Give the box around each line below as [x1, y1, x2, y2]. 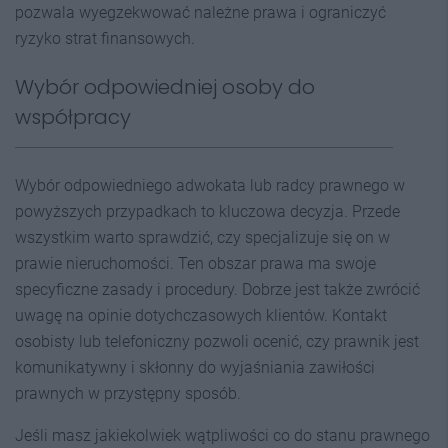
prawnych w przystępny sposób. [15, 383, 241, 403]
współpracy [15, 102, 131, 131]
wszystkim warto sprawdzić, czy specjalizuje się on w [15, 227, 390, 247]
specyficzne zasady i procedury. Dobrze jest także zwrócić [15, 279, 420, 299]
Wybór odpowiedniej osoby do [15, 72, 315, 101]
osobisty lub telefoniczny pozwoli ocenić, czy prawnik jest [15, 331, 419, 351]
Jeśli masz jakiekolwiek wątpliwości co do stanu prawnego [15, 425, 430, 445]
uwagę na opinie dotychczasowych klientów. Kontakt [15, 305, 387, 325]
